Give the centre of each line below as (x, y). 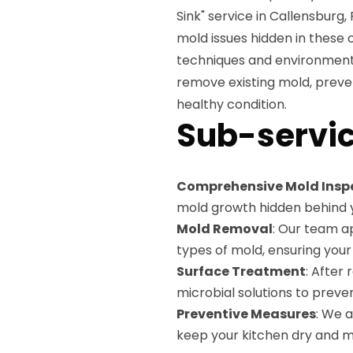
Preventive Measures (246, 314)
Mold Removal (225, 229)
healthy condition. (232, 104)
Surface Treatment (241, 271)
